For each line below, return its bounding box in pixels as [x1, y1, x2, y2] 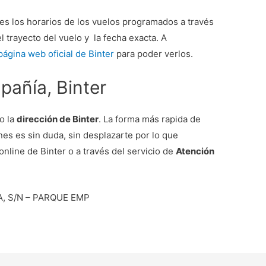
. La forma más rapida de [99, 113, 201, 125]
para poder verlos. [114, 47, 194, 59]
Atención [176, 145, 215, 157]
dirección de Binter [17, 113, 99, 125]
